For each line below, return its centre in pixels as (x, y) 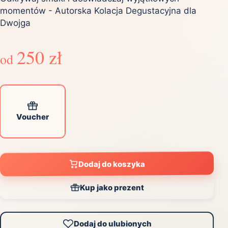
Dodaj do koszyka (112, 164)
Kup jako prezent (112, 187)
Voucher (33, 117)
